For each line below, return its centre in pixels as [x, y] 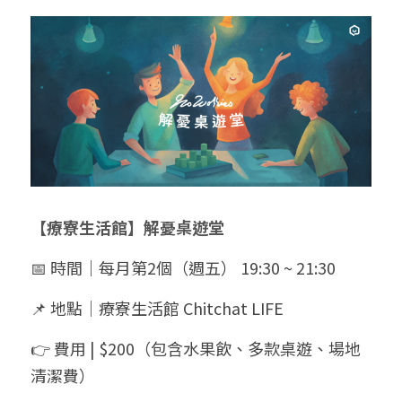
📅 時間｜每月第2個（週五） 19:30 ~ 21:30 [183, 268]
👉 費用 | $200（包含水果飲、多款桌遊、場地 [196, 349]
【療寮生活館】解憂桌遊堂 [127, 227]
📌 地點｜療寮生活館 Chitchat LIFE [157, 308]
